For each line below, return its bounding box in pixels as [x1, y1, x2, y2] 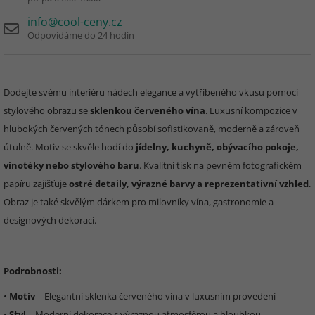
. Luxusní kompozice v [205, 104, 297, 117]
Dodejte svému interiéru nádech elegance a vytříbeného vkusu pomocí [4, 86, 298, 98]
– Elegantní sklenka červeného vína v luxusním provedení [35, 290, 276, 302]
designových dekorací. [4, 214, 96, 226]
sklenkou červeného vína [90, 104, 205, 117]
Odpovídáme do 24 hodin [27, 29, 134, 41]
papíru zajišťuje [4, 177, 69, 190]
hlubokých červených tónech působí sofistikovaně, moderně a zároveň [4, 122, 300, 135]
